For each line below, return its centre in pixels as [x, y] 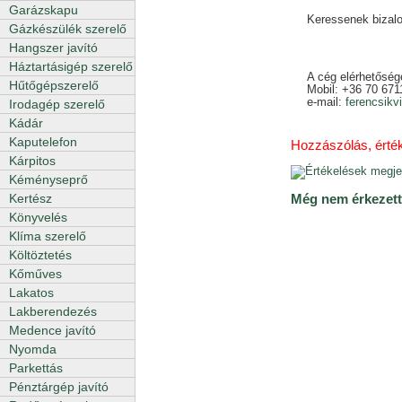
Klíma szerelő [48, 236]
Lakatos [31, 293]
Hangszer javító [53, 48]
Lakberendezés [53, 311]
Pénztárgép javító [59, 387]
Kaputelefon [43, 142]
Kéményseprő [48, 179]
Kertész [31, 198]
